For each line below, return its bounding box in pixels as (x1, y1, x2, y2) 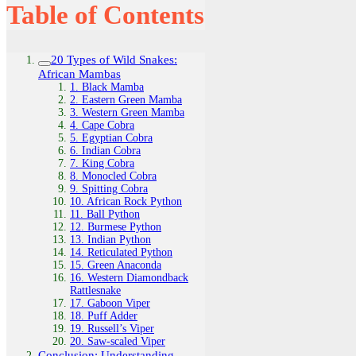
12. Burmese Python (70, 220, 161, 233)
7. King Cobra (70, 157, 134, 169)
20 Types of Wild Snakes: (51, 52, 177, 66)
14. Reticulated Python (70, 246, 172, 258)
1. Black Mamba (70, 80, 144, 93)
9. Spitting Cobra (70, 182, 148, 195)
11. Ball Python (70, 207, 140, 220)
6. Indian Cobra (70, 144, 141, 157)
